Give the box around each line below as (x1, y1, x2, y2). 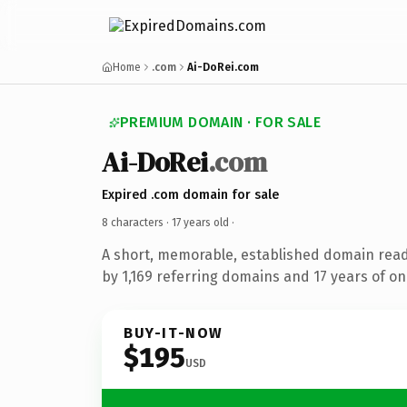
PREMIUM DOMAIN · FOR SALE (120, 114, 321, 131)
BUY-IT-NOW (124, 323, 223, 342)
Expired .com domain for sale (102, 186, 279, 203)
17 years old (172, 215, 229, 229)
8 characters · (102, 215, 172, 229)
